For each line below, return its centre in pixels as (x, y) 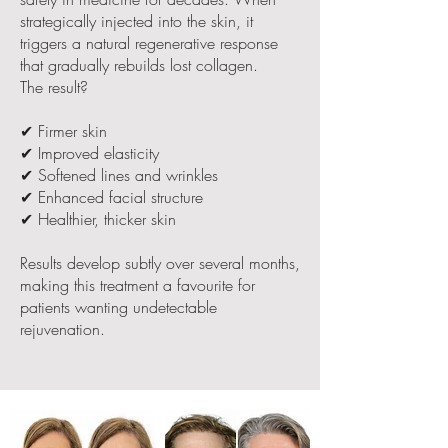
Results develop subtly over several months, (160, 262)
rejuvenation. (62, 328)
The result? (54, 86)
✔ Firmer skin (63, 130)
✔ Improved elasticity (89, 152)
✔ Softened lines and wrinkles (119, 174)
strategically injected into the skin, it (136, 20)
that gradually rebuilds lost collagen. (139, 64)
